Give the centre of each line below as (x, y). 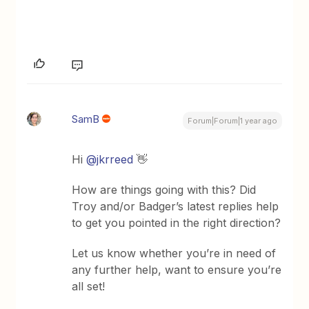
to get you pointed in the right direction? (177, 222)
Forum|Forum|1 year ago (232, 120)
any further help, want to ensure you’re (177, 269)
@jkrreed (110, 159)
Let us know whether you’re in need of (174, 253)
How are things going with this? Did (164, 189)
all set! (89, 286)
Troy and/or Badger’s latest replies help (176, 206)
